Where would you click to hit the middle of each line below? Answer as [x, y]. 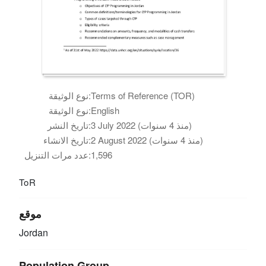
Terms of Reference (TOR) [143, 95]
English [105, 110]
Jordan [34, 232]
